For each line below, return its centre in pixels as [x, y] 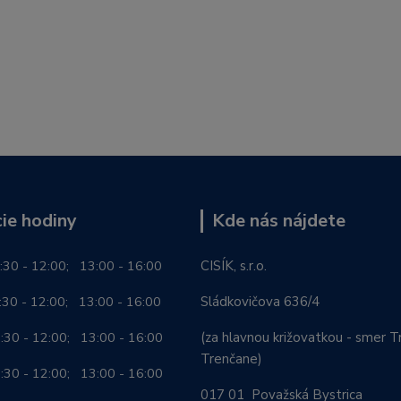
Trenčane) [231, 358]
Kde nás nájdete [279, 220]
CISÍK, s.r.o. [234, 265]
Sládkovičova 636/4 [260, 301]
